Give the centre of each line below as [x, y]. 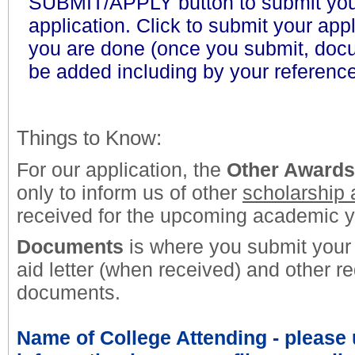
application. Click [105, 25]
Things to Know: [89, 138]
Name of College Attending [142, 338]
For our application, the [122, 170]
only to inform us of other [130, 193]
